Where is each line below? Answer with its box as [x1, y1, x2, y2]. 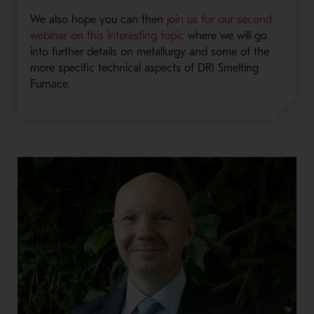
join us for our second [166, 13, 272, 27]
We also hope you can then [29, 13, 167, 27]
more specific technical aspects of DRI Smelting [29, 62, 259, 75]
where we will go [184, 29, 267, 43]
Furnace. [29, 78, 70, 91]
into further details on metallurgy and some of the [29, 46, 269, 59]
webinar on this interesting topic [29, 29, 184, 43]
